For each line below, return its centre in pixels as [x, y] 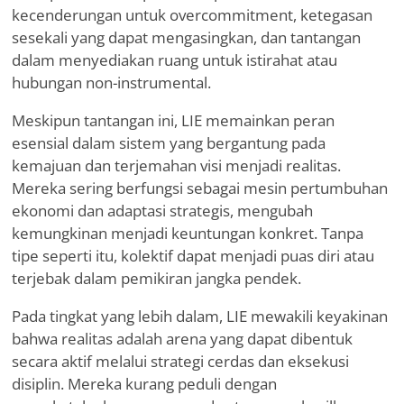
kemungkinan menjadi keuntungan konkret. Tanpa [188, 234]
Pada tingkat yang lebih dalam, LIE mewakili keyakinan [200, 317]
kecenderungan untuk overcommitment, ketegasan [192, 15]
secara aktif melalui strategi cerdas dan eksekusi [180, 362]
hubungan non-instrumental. [111, 83]
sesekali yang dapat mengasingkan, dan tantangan [186, 38]
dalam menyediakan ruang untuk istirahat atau [174, 60]
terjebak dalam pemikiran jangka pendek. [156, 279]
